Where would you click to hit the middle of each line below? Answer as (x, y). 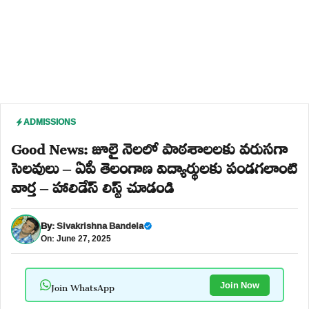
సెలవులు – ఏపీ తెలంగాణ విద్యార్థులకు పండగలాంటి (154, 166)
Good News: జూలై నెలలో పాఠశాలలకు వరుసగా (149, 146)
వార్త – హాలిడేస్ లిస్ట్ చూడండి (92, 185)
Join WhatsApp (82, 285)
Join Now (239, 285)
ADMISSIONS (50, 122)
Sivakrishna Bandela (100, 225)
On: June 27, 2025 (76, 238)
